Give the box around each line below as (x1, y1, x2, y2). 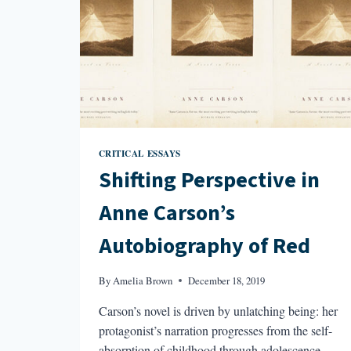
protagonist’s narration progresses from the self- (98, 321, 332, 338)
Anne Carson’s (98, 197, 235, 230)
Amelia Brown (112, 273, 172, 288)
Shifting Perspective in (98, 165, 320, 197)
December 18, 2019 (187, 273, 265, 288)
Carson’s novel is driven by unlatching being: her (98, 302, 338, 319)
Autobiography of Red (98, 230, 310, 262)
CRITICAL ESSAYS (98, 146, 181, 160)
